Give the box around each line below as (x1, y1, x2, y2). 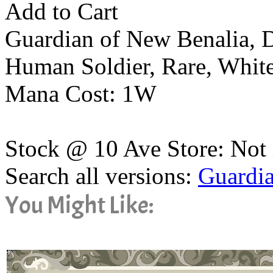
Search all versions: (5, 163, 198, 189)
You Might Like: (5, 190, 154, 221)
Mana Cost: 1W (5, 80, 157, 107)
